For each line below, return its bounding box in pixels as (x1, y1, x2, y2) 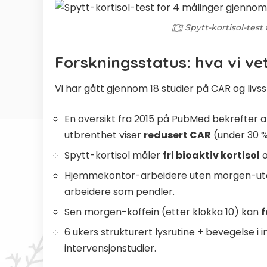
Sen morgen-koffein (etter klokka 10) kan (64, 205, 261, 219)
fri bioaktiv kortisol (163, 148, 260, 163)
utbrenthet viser (64, 128, 144, 142)
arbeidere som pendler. (64, 185, 175, 199)
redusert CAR (144, 128, 211, 142)
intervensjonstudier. (64, 241, 156, 256)
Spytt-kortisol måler (64, 148, 163, 163)
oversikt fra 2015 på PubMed (78, 112, 210, 126)
